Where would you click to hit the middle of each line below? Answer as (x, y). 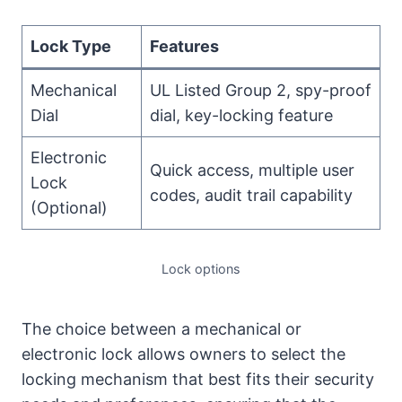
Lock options (201, 268)
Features (184, 46)
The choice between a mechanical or (162, 328)
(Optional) (69, 207)
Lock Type (71, 46)
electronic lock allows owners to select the (184, 354)
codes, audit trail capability (251, 195)
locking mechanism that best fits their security (198, 379)
